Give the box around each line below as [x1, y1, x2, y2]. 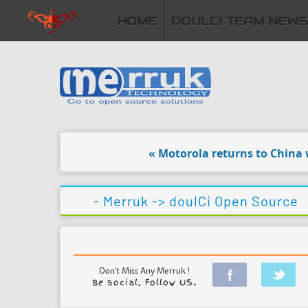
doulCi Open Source [169, 192, 298, 209]
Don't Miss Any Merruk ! [98, 266, 190, 276]
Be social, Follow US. [92, 276, 197, 289]
